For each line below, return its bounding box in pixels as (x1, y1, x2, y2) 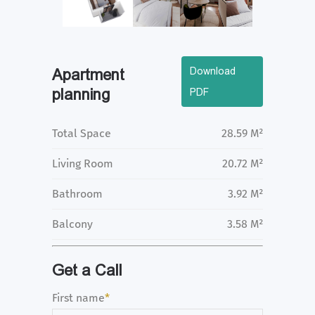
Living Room (52, 157, 113, 171)
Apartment (52, 66, 124, 84)
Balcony (52, 217, 93, 231)
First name (52, 291, 105, 305)
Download (189, 65, 236, 77)
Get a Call (52, 262, 122, 280)
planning (52, 86, 110, 104)
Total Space (52, 127, 111, 141)
